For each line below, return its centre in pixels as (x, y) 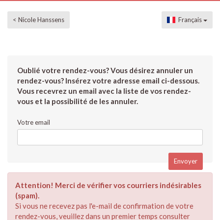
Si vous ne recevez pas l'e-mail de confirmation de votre (104, 206)
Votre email (34, 122)
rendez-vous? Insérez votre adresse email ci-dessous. (108, 81)
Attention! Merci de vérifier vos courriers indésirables (108, 185)
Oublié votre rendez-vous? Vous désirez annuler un (105, 70)
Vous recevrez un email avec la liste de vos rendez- (104, 91)
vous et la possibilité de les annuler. (78, 101)
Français (189, 20)
